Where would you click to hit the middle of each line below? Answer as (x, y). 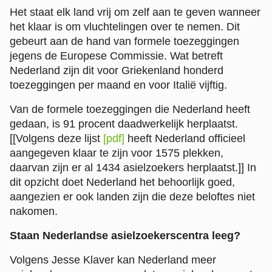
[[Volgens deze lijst (56, 138)
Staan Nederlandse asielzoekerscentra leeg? (125, 235)
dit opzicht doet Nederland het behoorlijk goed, (122, 182)
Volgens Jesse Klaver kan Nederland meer (113, 260)
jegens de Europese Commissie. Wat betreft (116, 56)
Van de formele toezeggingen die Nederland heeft (130, 109)
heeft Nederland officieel (185, 138)
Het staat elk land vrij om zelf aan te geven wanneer (135, 12)
